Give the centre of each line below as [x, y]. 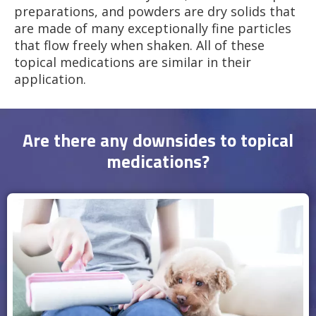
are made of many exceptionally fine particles [153, 28]
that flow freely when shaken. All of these [139, 45]
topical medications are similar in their [133, 62]
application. [50, 79]
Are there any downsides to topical [158, 140]
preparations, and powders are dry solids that [155, 11]
